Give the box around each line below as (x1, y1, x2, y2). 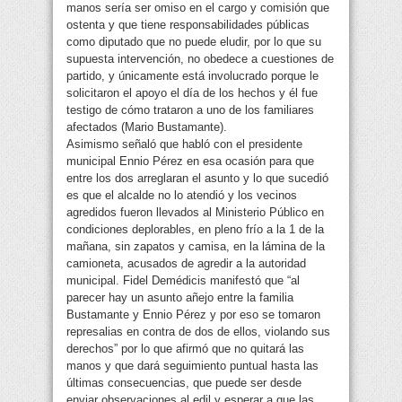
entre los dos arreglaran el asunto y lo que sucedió (66, 171, 328, 186)
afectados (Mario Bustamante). (66, 120, 227, 135)
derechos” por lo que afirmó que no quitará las (66, 342, 304, 356)
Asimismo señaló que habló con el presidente (66, 137, 302, 152)
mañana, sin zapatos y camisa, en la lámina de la (66, 240, 325, 254)
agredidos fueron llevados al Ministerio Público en (66, 205, 324, 220)
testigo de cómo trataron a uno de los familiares (66, 103, 314, 118)
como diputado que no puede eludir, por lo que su (66, 35, 321, 49)
